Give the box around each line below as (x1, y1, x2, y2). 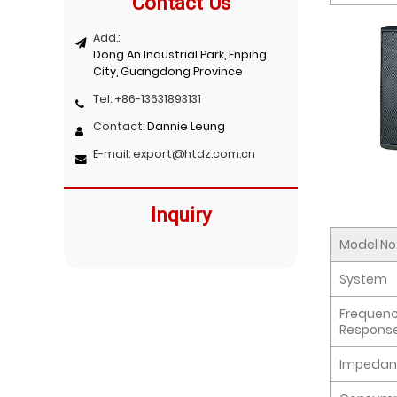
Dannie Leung (147, 118, 226, 134)
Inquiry (150, 202, 212, 226)
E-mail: (93, 145, 134, 161)
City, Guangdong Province (93, 63, 244, 79)
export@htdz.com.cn (133, 145, 256, 161)
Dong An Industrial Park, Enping (93, 46, 268, 62)
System (339, 270, 387, 289)
